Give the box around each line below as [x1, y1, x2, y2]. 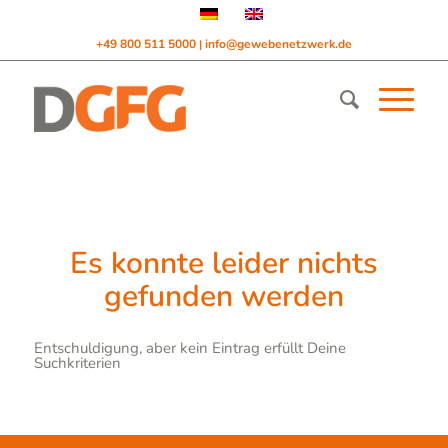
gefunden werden [103, 276, 344, 317]
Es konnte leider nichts [69, 243, 378, 284]
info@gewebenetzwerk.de [204, 36, 352, 52]
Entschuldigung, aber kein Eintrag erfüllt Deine [33, 337, 346, 358]
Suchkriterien [33, 352, 121, 373]
